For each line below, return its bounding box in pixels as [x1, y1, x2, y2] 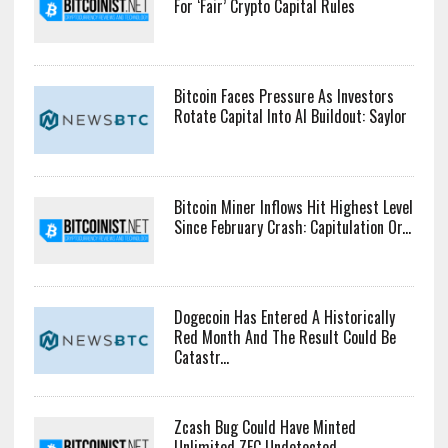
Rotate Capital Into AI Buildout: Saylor [173, 104, 407, 129]
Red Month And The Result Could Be [173, 324, 396, 349]
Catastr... [173, 344, 229, 369]
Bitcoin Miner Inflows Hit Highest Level [173, 194, 413, 219]
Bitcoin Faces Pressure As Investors [173, 84, 394, 109]
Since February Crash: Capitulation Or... [173, 214, 411, 239]
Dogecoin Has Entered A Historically [173, 304, 395, 329]
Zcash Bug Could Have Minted [173, 415, 356, 440]
